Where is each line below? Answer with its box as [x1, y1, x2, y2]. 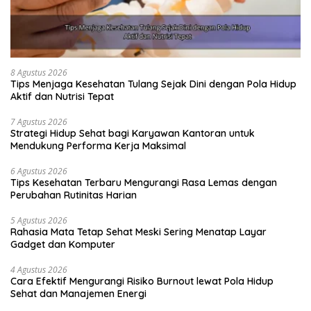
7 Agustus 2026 [10, 115, 67, 128]
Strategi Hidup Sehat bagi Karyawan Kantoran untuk [10, 126, 255, 140]
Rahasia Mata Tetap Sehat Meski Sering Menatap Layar [10, 225, 267, 238]
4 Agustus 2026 [10, 263, 67, 276]
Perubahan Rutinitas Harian [10, 188, 137, 201]
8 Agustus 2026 [10, 66, 67, 78]
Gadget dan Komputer [10, 237, 115, 251]
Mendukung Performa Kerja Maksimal [10, 139, 186, 152]
